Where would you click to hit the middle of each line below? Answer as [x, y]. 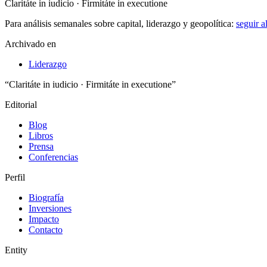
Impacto [44, 219]
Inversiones [50, 208]
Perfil [15, 177]
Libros [41, 135]
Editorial [21, 104]
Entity [16, 250]
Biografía [46, 197]
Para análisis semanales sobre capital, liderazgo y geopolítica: [120, 23]
